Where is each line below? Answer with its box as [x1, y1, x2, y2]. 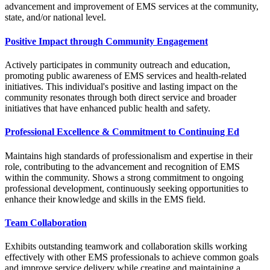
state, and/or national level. [5, 12, 106, 23]
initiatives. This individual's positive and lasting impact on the [5, 81, 237, 92]
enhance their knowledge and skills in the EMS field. [5, 193, 206, 204]
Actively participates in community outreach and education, [5, 60, 230, 70]
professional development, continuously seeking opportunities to [5, 183, 248, 193]
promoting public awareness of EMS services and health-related [5, 71, 246, 81]
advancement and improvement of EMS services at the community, [5, 1, 259, 12]
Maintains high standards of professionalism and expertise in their [5, 150, 253, 161]
